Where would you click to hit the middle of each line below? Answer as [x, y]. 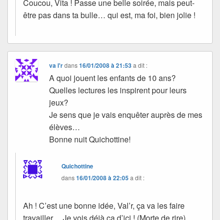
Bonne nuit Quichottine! [90, 139]
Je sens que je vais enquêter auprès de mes [126, 114]
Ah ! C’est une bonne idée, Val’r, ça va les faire [104, 205]
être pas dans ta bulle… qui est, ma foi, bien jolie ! [109, 15]
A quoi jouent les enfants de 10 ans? [114, 78]
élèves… [65, 127]
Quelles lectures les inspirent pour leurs [118, 90]
